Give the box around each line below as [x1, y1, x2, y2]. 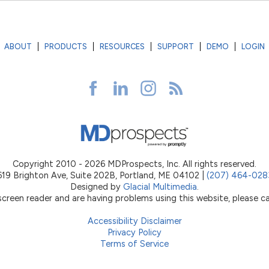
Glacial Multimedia [123, 181, 197, 192]
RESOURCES [100, 42, 145, 52]
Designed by [70, 181, 123, 192]
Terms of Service [100, 238, 169, 249]
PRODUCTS [44, 42, 87, 52]
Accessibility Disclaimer [87, 215, 182, 226]
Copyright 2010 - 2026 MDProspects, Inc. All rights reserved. [13, 158, 256, 169]
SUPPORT [157, 42, 194, 52]
